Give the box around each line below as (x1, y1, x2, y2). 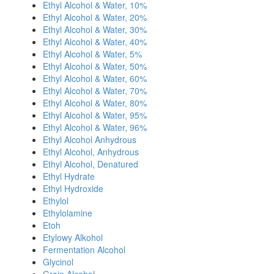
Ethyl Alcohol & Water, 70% (43, 84, 147, 97)
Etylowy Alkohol (43, 231, 103, 243)
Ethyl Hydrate (43, 170, 95, 182)
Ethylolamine (43, 207, 92, 219)
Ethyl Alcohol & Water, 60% (43, 72, 147, 84)
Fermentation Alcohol (43, 243, 125, 256)
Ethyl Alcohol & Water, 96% (43, 121, 147, 133)
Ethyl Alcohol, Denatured (43, 158, 138, 170)
